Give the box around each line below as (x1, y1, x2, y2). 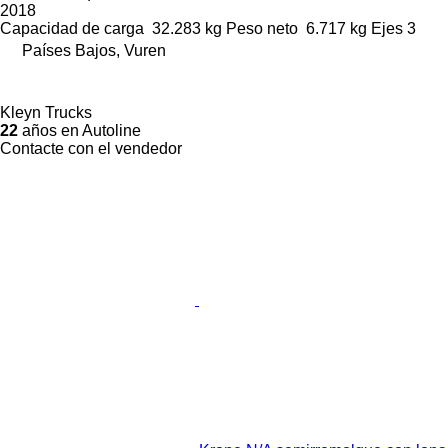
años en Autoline (18, 121, 141, 139)
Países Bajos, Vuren (22, 41, 166, 59)
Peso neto (226, 19, 298, 37)
